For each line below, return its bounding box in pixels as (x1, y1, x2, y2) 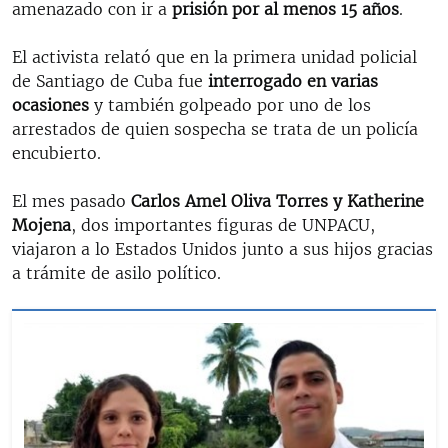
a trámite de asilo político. (12, 262, 221, 283)
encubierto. (12, 142, 101, 163)
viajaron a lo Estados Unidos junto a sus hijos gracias (12, 238, 433, 259)
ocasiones (12, 94, 94, 115)
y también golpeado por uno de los (94, 94, 371, 115)
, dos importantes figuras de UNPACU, (71, 214, 375, 235)
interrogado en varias (208, 70, 378, 91)
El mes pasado (12, 190, 131, 211)
